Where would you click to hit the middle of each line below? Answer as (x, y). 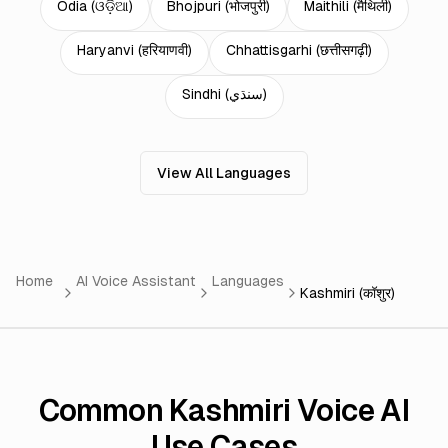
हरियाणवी (164, 50)
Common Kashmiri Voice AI (224, 410)
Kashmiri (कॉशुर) (347, 293)
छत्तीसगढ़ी (343, 50)
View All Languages (224, 173)
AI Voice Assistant (136, 281)
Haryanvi (105, 50)
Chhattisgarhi (268, 50)
